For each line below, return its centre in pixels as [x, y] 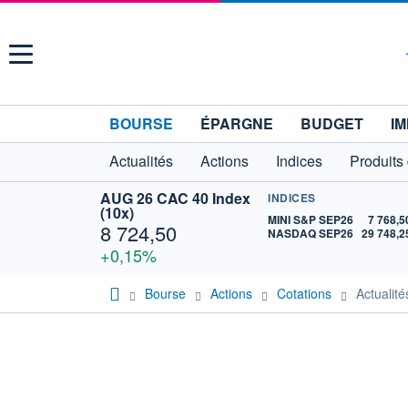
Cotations [304, 293]
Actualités [141, 161]
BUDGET [332, 123]
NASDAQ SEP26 [311, 233]
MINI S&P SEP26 [311, 219]
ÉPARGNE [237, 123]
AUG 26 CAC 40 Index [175, 198]
